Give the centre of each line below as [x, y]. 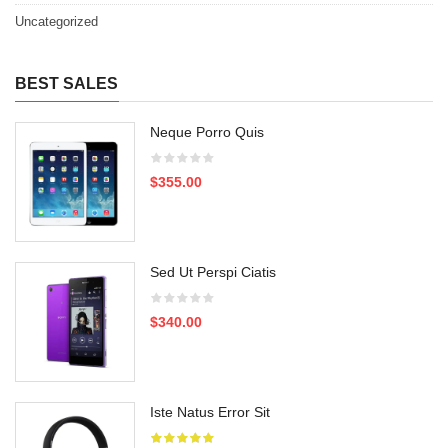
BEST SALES [66, 83]
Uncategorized [56, 21]
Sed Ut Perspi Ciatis [213, 271]
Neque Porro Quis [207, 131]
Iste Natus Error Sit [210, 411]
